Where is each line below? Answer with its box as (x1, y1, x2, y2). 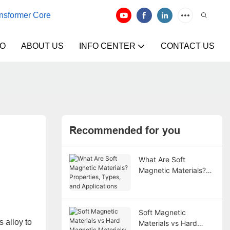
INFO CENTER (79, 42, 136, 50)
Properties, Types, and (138, 176, 215, 185)
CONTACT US (161, 42, 215, 50)
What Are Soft (138, 155, 185, 164)
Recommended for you (69, 124, 180, 137)
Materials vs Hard (138, 218, 197, 227)
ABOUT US (21, 42, 64, 50)
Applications (138, 187, 180, 196)
